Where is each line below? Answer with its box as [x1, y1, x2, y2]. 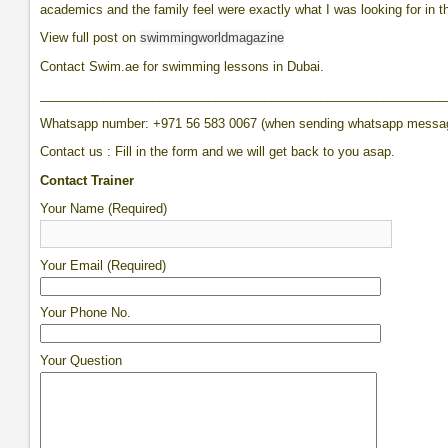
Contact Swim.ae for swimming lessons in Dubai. [40, 58, 325, 74]
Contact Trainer [40, 172, 135, 188]
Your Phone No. [40, 305, 132, 320]
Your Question [40, 352, 123, 368]
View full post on [40, 30, 141, 45]
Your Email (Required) [40, 257, 167, 273]
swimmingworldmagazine [140, 30, 285, 45]
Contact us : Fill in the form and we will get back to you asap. [40, 144, 396, 159]
